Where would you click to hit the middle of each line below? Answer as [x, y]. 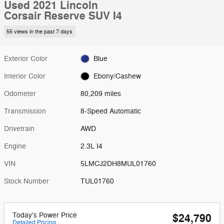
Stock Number [26, 181]
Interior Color [25, 76]
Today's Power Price [45, 215]
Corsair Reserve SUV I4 [63, 16]
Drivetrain [19, 128]
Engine [15, 146]
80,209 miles [101, 93]
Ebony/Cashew [117, 76]
